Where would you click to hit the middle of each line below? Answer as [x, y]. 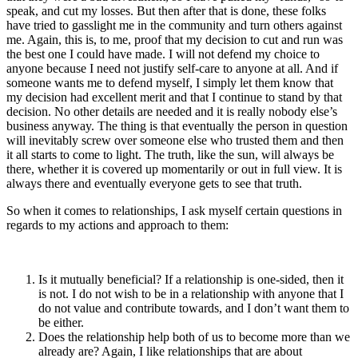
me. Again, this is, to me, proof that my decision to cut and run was [175, 39]
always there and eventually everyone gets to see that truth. [154, 183]
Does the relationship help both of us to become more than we [194, 336]
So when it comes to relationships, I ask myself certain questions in [174, 210]
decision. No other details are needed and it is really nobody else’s [172, 111]
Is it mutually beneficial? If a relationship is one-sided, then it [191, 279]
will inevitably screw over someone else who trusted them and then [175, 140]
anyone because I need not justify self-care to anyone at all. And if [172, 68]
